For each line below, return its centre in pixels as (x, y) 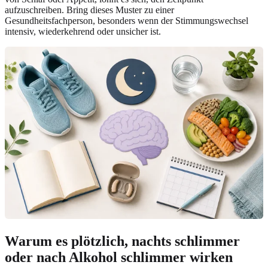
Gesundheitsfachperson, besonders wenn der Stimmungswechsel (127, 21)
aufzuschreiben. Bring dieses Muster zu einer (89, 10)
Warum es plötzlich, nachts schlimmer (122, 241)
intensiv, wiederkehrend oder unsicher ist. (83, 32)
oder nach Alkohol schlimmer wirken (119, 257)
